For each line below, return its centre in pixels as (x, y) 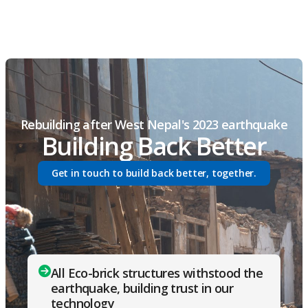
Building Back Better (154, 146)
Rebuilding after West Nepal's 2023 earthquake (154, 124)
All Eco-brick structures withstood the (157, 273)
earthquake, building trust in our (142, 288)
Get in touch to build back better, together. (154, 173)
